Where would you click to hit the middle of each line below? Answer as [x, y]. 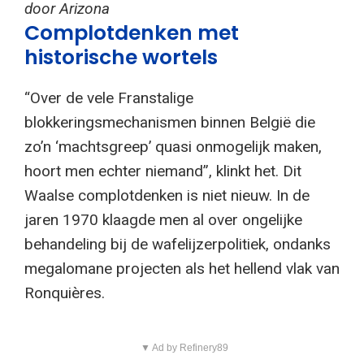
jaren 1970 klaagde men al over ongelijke [163, 219]
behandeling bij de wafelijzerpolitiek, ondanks [178, 244]
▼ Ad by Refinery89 [184, 347]
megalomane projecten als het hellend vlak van [182, 268]
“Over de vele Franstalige [109, 97]
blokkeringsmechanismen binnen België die [170, 122]
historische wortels [121, 57]
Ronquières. [65, 292]
